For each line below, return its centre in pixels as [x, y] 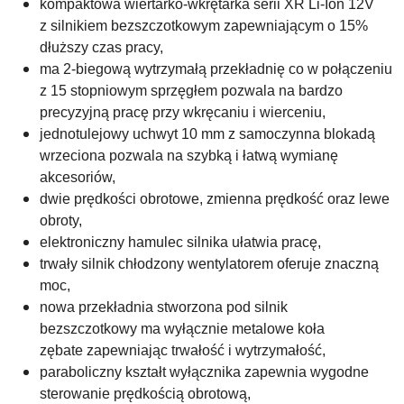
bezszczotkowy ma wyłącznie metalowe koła [182, 328]
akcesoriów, [78, 177]
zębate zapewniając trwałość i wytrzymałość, [183, 350]
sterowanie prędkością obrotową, [145, 393]
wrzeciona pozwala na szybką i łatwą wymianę [189, 155]
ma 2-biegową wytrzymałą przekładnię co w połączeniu [216, 69]
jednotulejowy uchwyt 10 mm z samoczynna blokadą [207, 133]
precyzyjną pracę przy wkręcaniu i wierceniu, [183, 112]
